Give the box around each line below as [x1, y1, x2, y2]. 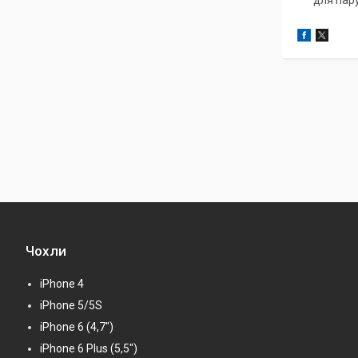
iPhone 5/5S [40, 298, 102, 312]
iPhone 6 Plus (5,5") [40, 341, 137, 355]
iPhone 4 [40, 276, 84, 290]
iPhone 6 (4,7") [40, 320, 113, 333]
